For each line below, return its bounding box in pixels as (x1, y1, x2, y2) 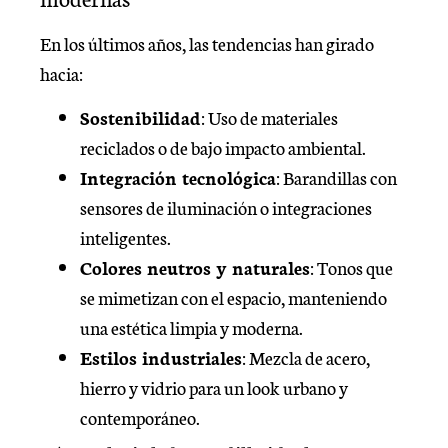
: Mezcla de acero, (242, 344, 370, 371)
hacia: (40, 59, 83, 86)
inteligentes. (80, 224, 171, 251)
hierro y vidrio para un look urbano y (80, 374, 348, 401)
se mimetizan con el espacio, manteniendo (80, 284, 387, 311)
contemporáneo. (80, 404, 200, 431)
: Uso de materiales (201, 104, 338, 131)
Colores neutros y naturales (80, 254, 310, 281)
